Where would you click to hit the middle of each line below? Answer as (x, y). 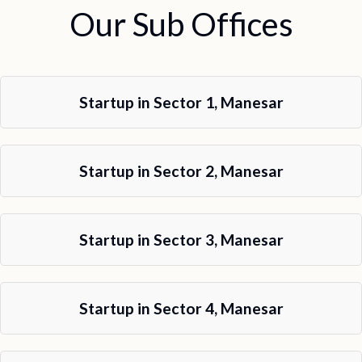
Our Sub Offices (181, 24)
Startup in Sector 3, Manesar (181, 240)
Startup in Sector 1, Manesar (181, 102)
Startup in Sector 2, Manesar (181, 171)
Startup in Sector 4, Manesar (181, 308)
